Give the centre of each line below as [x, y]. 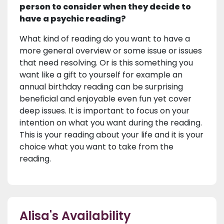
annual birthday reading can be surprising [101, 87]
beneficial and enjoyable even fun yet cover [105, 99]
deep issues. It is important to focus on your [104, 111]
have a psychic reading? [73, 19]
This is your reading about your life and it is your [111, 135]
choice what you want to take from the [96, 147]
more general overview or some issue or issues [111, 51]
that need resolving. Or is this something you [106, 63]
